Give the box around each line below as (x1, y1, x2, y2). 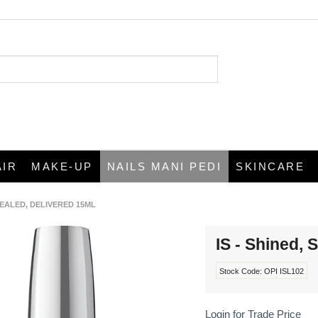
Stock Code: (219, 266, 263, 275)
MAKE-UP (31, 160, 93, 173)
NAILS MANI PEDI (106, 160, 221, 173)
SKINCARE (236, 160, 305, 173)
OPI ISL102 (264, 266, 305, 275)
